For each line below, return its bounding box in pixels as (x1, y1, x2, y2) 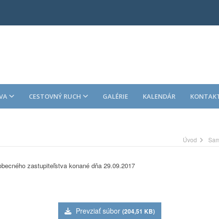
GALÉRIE (103, 92, 128, 101)
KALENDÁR (143, 92, 175, 101)
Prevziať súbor (73, 206, 122, 216)
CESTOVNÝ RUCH (29, 92, 83, 101)
